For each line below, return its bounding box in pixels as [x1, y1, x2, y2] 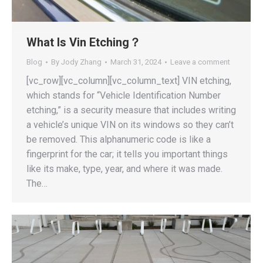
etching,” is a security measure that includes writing [26, 104, 236, 116]
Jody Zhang [61, 57, 102, 66]
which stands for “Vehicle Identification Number [26, 89, 221, 101]
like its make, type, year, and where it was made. [26, 163, 222, 174]
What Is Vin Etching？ [26, 35, 141, 49]
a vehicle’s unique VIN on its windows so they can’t [26, 119, 234, 130]
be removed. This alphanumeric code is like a [26, 133, 211, 145]
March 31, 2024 [110, 57, 161, 66]
